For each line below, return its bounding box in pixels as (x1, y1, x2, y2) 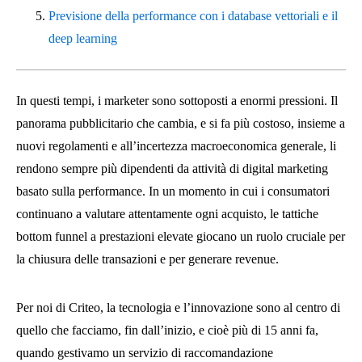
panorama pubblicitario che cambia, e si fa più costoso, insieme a (16, 116, 345, 130)
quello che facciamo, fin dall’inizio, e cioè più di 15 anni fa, (16, 323, 318, 337)
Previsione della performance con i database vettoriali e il (48, 9, 338, 23)
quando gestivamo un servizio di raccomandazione (16, 346, 273, 360)
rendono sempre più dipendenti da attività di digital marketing (16, 162, 328, 175)
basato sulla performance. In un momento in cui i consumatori (16, 184, 330, 198)
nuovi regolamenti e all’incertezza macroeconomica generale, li (16, 139, 336, 153)
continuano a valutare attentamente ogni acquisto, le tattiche (16, 207, 318, 221)
